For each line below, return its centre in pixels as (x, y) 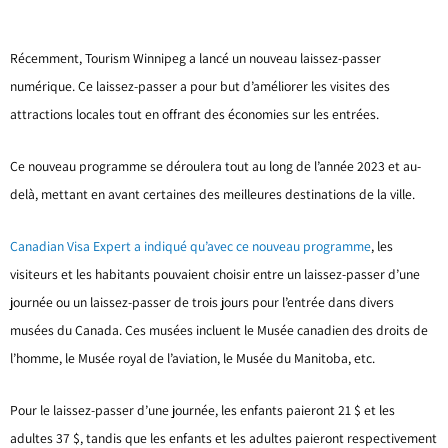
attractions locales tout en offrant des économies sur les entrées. (196, 113)
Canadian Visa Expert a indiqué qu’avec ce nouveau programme (190, 245)
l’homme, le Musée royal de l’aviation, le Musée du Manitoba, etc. (194, 357)
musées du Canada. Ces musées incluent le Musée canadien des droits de (219, 329)
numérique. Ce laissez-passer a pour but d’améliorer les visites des (200, 85)
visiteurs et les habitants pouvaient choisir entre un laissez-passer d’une (215, 273)
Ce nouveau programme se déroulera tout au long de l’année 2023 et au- (215, 165)
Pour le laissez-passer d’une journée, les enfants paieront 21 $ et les (202, 409)
